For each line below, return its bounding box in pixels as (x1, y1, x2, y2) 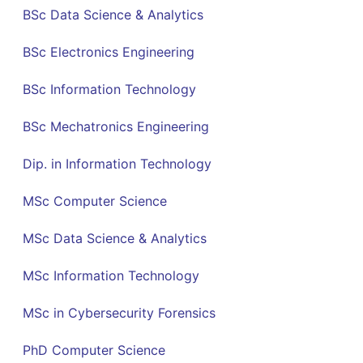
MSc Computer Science (23, 192, 167, 209)
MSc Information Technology (23, 267, 199, 284)
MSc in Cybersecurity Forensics (23, 304, 216, 321)
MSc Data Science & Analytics (23, 229, 207, 246)
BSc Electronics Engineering (23, 43, 194, 60)
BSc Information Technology (23, 80, 196, 97)
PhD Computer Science (23, 341, 165, 358)
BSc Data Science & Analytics (23, 6, 203, 23)
